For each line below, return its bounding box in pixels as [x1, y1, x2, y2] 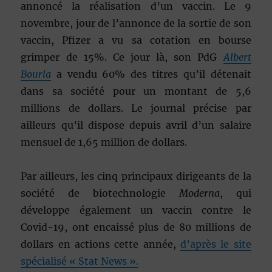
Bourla [21, 67, 52, 80]
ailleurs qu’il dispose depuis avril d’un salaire [21, 118, 251, 131]
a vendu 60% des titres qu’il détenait [51, 67, 251, 80]
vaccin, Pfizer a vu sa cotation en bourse [21, 33, 251, 46]
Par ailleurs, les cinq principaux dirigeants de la [21, 169, 251, 182]
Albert [223, 50, 251, 63]
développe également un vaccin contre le [21, 203, 251, 216]
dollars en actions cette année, [21, 237, 180, 250]
